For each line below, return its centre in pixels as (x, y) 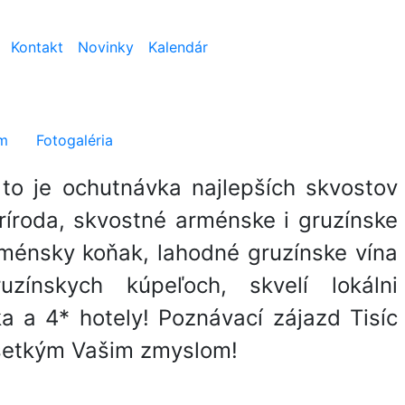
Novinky (105, 47)
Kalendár (178, 47)
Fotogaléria (72, 140)
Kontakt (37, 47)
